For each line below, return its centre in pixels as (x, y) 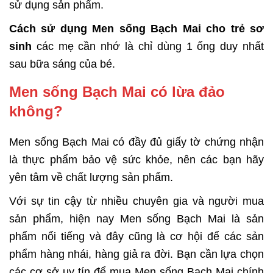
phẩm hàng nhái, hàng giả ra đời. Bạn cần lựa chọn (136, 254)
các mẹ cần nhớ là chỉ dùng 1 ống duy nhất (148, 47)
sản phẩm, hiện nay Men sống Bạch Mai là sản (136, 219)
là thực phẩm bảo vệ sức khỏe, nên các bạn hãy (136, 160)
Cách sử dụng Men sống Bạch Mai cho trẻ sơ (136, 29)
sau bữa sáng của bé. (62, 64)
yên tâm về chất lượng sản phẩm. (91, 178)
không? (36, 112)
